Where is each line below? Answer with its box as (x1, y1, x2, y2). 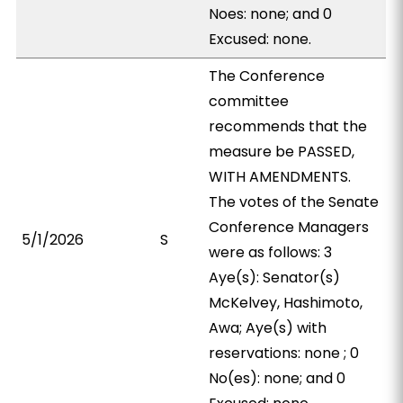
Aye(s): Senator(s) (209, 267, 341, 288)
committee (209, 91, 290, 112)
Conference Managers (209, 217, 370, 237)
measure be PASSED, (209, 141, 355, 162)
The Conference (209, 66, 326, 86)
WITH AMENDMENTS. (209, 166, 352, 187)
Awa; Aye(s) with (209, 318, 327, 338)
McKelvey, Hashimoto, (209, 292, 363, 313)
